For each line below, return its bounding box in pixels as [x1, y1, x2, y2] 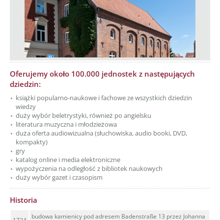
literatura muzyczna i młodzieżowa [16, 120, 117, 129]
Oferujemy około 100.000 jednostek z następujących [10, 69, 195, 79]
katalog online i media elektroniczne [16, 155, 120, 164]
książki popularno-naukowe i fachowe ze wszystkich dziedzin [16, 93, 192, 102]
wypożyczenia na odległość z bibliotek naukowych [16, 164, 163, 173]
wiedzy [16, 102, 36, 111]
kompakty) [16, 137, 48, 146]
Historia [10, 195, 37, 205]
